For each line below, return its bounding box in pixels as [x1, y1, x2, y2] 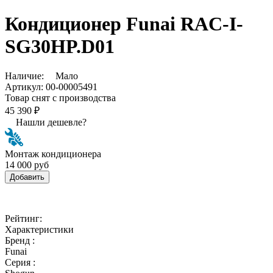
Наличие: [5, 70, 46, 81]
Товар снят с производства [5, 92, 116, 103]
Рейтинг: [5, 213, 42, 224]
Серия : [5, 257, 35, 268]
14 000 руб [5, 159, 49, 170]
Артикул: [5, 81, 43, 92]
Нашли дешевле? [16, 116, 87, 127]
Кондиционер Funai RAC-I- [5, 12, 243, 35]
